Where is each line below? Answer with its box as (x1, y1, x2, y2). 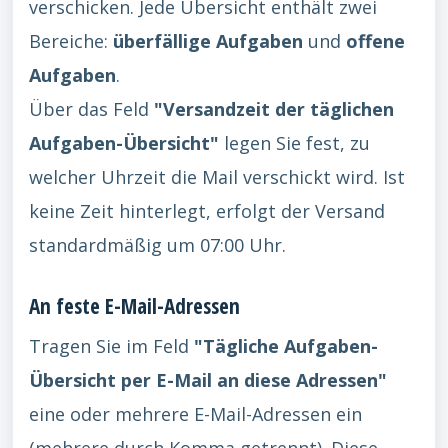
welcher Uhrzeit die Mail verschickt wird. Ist (29, 165, 405, 189)
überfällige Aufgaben (113, 29, 303, 53)
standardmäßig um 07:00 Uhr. (29, 233, 286, 257)
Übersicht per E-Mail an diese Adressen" (29, 368, 387, 392)
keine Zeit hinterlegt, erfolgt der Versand (29, 199, 385, 223)
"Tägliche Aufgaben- (194, 334, 378, 358)
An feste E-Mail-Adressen (29, 291, 240, 320)
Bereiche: (29, 29, 113, 53)
